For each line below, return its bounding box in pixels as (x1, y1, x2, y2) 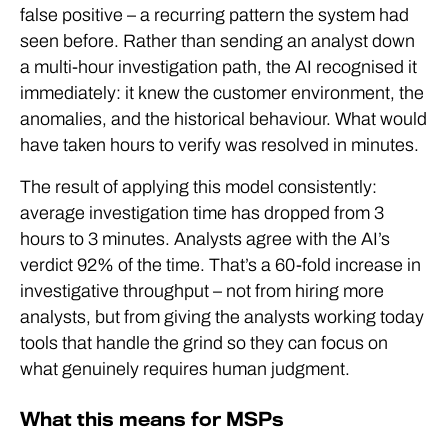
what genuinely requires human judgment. (20, 359, 350, 379)
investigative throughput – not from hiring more (20, 281, 384, 301)
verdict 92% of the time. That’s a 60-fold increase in (20, 255, 421, 275)
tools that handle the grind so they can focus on (20, 333, 388, 353)
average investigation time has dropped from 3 (20, 203, 384, 223)
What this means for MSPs (20, 409, 284, 430)
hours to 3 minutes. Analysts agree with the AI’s (20, 229, 390, 249)
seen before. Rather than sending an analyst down (20, 31, 415, 51)
